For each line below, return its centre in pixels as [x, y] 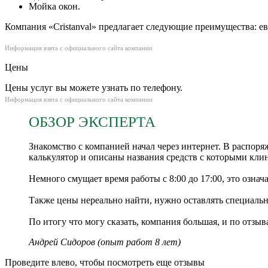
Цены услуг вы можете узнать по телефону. [94, 87]
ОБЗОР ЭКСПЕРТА [92, 121]
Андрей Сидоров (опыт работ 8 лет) [105, 242]
